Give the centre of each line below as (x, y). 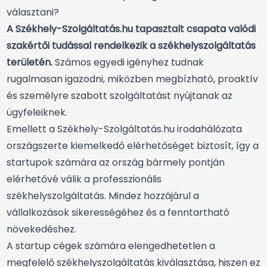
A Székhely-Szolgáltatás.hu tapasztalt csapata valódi (131, 29)
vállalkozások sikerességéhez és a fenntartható (118, 213)
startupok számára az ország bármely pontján (116, 163)
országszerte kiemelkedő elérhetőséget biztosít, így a (133, 146)
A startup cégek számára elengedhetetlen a (111, 246)
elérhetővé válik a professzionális (84, 179)
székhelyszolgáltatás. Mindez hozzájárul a (103, 196)
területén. (30, 63)
